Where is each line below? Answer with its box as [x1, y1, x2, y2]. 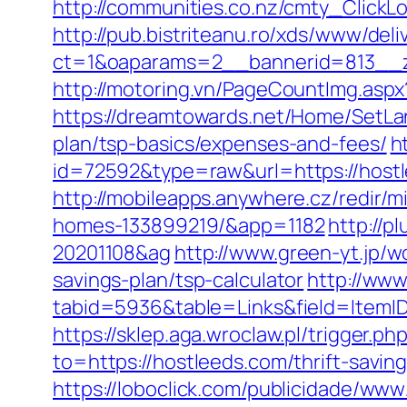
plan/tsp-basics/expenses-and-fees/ [53, 130, 387, 157]
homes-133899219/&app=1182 [53, 212, 325, 239]
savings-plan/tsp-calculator [53, 266, 304, 293]
